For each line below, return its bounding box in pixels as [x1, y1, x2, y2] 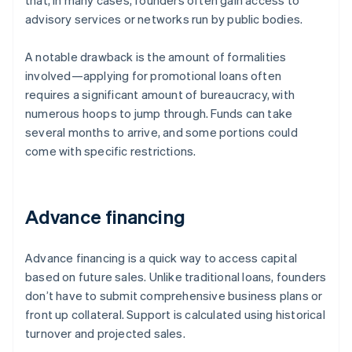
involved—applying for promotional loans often [25, 68, 282, 84]
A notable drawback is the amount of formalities [25, 49, 287, 65]
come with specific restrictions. [25, 143, 196, 159]
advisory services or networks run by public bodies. [25, 11, 303, 27]
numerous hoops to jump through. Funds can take [25, 105, 293, 122]
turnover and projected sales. [25, 325, 185, 342]
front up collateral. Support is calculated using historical [25, 306, 325, 323]
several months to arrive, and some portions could [25, 124, 298, 141]
